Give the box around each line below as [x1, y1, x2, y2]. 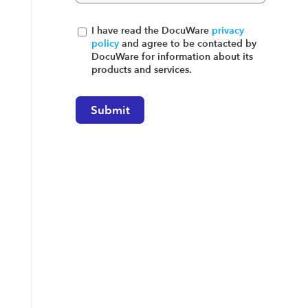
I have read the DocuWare [91, 24, 212, 36]
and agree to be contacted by [118, 37, 256, 49]
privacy [211, 24, 244, 36]
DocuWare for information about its [91, 50, 253, 63]
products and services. [91, 63, 192, 76]
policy [91, 37, 119, 49]
